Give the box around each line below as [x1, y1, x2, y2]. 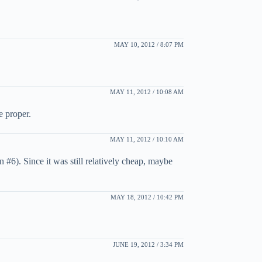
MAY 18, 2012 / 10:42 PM [110, 193, 184, 201]
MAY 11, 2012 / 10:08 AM [109, 88, 184, 95]
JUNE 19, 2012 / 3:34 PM [112, 240, 184, 248]
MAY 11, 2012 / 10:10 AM [109, 135, 184, 143]
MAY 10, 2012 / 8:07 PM [113, 40, 184, 48]
